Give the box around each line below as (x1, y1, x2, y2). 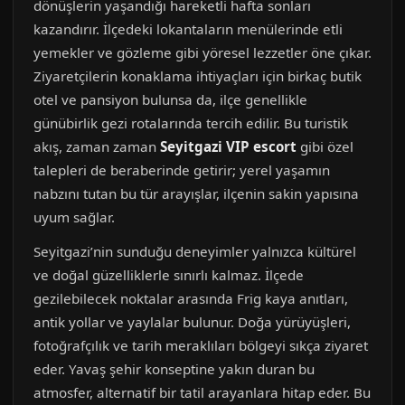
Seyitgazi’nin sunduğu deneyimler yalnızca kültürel (33, 242, 356, 260)
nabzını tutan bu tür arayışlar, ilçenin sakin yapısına (33, 184, 359, 202)
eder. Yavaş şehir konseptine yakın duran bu (33, 360, 315, 378)
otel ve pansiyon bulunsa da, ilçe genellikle (33, 90, 307, 108)
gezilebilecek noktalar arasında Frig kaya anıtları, (33, 289, 348, 307)
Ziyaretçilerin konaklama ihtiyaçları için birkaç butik (33, 67, 362, 85)
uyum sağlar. (33, 208, 115, 226)
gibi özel (297, 137, 353, 155)
